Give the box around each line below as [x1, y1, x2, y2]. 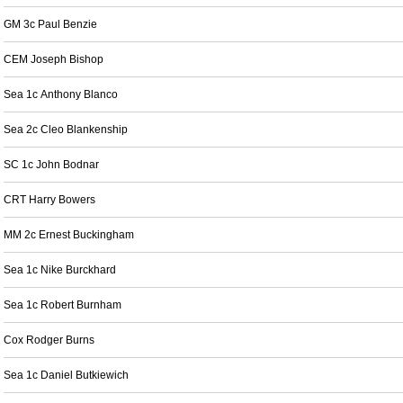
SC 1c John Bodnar [4, 158, 99, 171]
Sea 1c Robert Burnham [4, 299, 121, 311]
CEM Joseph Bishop [4, 53, 103, 66]
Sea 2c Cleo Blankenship [4, 123, 128, 136]
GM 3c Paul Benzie [4, 18, 97, 31]
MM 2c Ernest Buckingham [4, 228, 134, 241]
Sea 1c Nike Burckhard [4, 264, 116, 276]
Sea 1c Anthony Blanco [4, 88, 118, 101]
